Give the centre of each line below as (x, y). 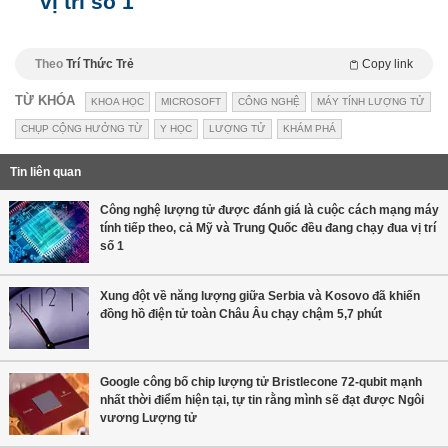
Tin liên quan (45, 171)
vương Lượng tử (148, 417)
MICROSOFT (191, 101)
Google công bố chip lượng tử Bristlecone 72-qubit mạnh (261, 381)
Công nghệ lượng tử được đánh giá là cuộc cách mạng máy (269, 209)
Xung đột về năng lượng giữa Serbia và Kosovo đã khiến (260, 295)
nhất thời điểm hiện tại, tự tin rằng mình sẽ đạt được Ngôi (262, 399)
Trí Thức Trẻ (100, 63)
